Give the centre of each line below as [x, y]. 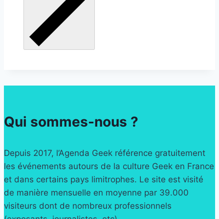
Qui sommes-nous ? [71, 122]
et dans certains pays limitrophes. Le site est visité [104, 180]
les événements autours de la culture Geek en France [109, 166]
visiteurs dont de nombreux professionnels [88, 206]
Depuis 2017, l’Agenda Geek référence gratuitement [105, 153]
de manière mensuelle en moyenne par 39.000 [96, 193]
